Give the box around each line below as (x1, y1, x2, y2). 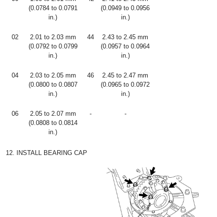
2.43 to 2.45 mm (102, 33, 148, 41)
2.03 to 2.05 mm (30, 72, 76, 79)
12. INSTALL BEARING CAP (6, 149, 87, 156)
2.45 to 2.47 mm (102, 72, 148, 79)
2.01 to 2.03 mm (30, 33, 76, 41)
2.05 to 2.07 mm (30, 110, 76, 117)
